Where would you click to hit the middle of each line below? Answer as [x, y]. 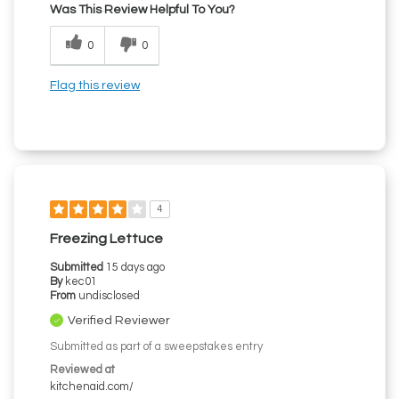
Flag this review [95, 86]
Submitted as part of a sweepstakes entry [156, 347]
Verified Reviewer [119, 321]
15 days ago [135, 268]
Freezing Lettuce [106, 239]
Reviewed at [82, 370]
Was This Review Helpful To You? [142, 10]
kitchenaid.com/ [92, 387]
